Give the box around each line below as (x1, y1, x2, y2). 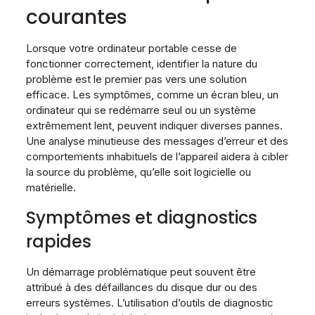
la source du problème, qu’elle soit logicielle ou (25, 165, 251, 179)
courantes (25, 3, 127, 31)
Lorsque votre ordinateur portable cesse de (25, 41, 237, 55)
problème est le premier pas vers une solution (25, 72, 247, 86)
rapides (25, 229, 91, 253)
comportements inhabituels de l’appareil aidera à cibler (25, 149, 288, 163)
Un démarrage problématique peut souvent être (25, 264, 256, 278)
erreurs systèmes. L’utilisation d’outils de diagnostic (25, 295, 274, 309)
